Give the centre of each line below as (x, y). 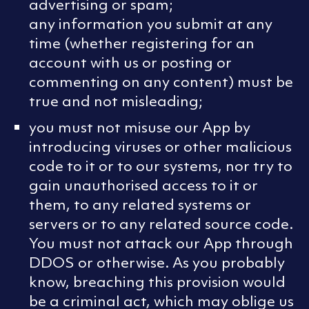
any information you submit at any (151, 24)
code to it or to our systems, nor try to (161, 166)
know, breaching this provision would (157, 282)
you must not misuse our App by (140, 128)
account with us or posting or (130, 63)
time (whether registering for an (142, 43)
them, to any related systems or (140, 205)
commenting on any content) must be (161, 82)
